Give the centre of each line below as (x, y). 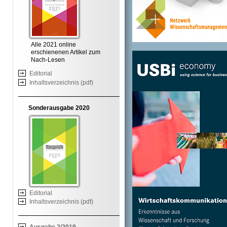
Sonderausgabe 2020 (59, 108)
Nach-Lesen (48, 60)
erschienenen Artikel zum (66, 52)
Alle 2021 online (53, 45)
